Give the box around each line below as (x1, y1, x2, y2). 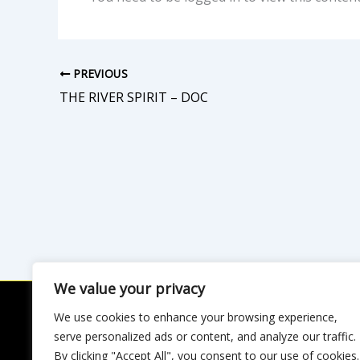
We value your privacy (54, 279, 205, 298)
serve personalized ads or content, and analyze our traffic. (54, 329, 356, 344)
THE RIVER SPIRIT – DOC (59, 88, 208, 107)
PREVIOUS (70, 66, 129, 82)
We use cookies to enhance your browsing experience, (54, 309, 337, 325)
